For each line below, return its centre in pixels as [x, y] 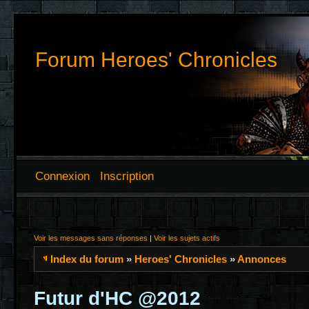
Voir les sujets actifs [187, 238]
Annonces [262, 259]
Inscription [127, 176]
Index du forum [87, 259]
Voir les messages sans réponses [91, 238]
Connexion [62, 176]
